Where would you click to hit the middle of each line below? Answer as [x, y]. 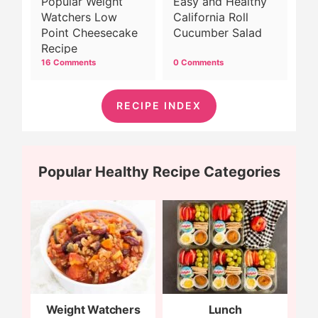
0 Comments [198, 62]
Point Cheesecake [89, 32]
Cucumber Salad [218, 32]
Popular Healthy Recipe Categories [159, 171]
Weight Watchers [93, 309]
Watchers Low [79, 17]
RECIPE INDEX [159, 106]
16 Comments [68, 62]
